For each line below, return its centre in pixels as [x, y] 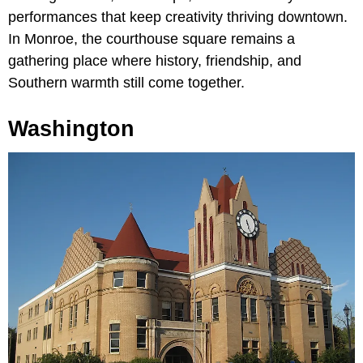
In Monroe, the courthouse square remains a [152, 39]
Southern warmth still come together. [126, 83]
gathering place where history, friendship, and [155, 61]
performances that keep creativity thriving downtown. [178, 17]
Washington [71, 129]
